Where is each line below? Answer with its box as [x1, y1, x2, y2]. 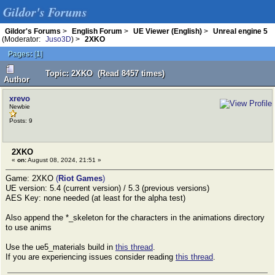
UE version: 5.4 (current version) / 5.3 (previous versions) [6, 184, 209, 193]
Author [4, 75, 29, 84]
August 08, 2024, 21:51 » [26, 157, 101, 163]
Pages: [8, 50, 33, 58]
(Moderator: [2, 35, 42, 43]
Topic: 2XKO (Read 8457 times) [45, 69, 165, 78]
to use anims [6, 223, 52, 232]
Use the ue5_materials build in [6, 242, 115, 252]
